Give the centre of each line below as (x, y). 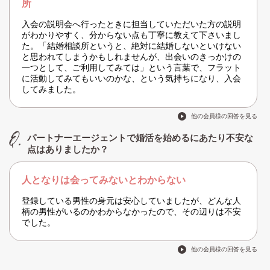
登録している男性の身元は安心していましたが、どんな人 (131, 201)
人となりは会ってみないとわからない (104, 180)
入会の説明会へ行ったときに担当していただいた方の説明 (131, 24)
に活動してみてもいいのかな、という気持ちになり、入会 (131, 79)
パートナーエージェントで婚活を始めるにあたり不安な (140, 138)
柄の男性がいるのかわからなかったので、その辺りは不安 (131, 212)
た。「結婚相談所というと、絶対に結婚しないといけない (131, 46)
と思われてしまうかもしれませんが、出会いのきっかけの (131, 57)
